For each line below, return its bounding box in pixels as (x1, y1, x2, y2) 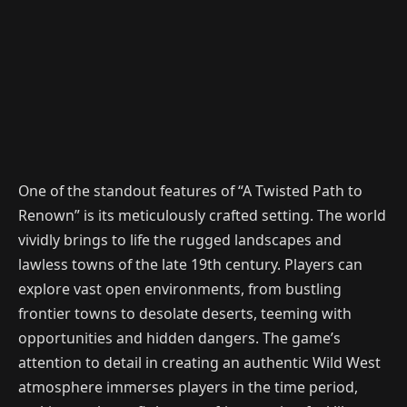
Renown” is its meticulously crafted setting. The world (18, 205, 386, 226)
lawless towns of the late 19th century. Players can (18, 254, 362, 275)
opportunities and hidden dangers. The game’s (18, 328, 341, 349)
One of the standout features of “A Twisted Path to (18, 181, 362, 202)
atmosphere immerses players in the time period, (18, 377, 358, 398)
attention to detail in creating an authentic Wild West (18, 352, 381, 373)
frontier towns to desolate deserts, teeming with (18, 303, 352, 324)
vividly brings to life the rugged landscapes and (18, 230, 342, 251)
